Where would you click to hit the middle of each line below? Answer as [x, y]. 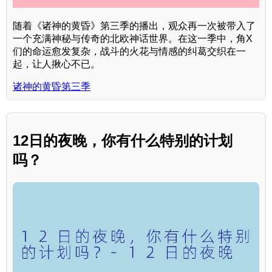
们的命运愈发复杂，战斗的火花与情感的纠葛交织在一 [129, 52]
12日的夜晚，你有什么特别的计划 [123, 140]
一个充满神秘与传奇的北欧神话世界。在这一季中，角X [133, 39]
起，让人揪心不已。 [56, 64]
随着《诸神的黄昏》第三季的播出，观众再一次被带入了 [134, 26]
